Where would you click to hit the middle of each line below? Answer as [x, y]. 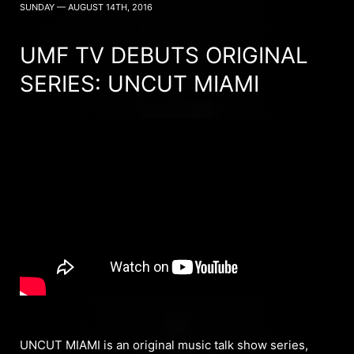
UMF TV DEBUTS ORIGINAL [164, 55]
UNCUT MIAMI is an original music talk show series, [164, 345]
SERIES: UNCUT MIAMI [139, 83]
